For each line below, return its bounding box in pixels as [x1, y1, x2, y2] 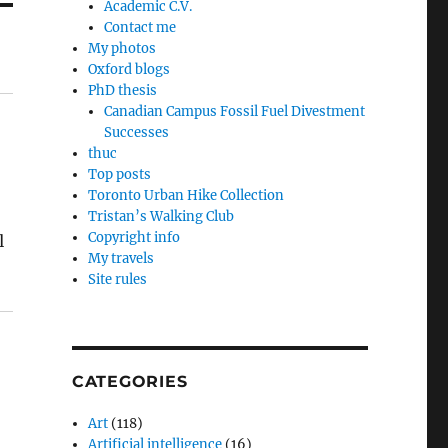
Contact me [104, 18, 177, 36]
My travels [88, 249, 155, 267]
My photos [88, 39, 157, 57]
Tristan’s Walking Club [88, 207, 235, 225]
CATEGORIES [71, 371, 188, 391]
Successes [104, 123, 170, 141]
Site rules [88, 270, 148, 288]
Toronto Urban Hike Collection [88, 186, 285, 204]
